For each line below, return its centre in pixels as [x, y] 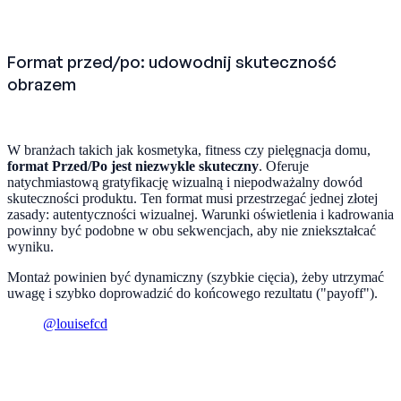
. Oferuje [284, 166]
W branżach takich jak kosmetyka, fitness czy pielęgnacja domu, [189, 150]
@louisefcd [75, 324]
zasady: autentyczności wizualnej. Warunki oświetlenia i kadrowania [200, 215]
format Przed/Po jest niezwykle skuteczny [133, 166]
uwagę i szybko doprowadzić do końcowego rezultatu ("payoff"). [192, 294]
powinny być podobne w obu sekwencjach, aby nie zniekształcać [192, 231]
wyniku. [30, 247]
